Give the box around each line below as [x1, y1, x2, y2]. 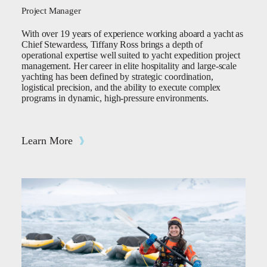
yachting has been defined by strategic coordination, [21, 72, 213, 82]
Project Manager [21, 6, 81, 15]
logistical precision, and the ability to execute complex [21, 82, 221, 92]
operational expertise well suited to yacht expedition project [21, 50, 240, 60]
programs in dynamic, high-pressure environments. [21, 93, 209, 103]
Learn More [21, 135, 73, 147]
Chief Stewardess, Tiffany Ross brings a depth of [21, 39, 203, 49]
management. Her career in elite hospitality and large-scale [21, 61, 237, 71]
